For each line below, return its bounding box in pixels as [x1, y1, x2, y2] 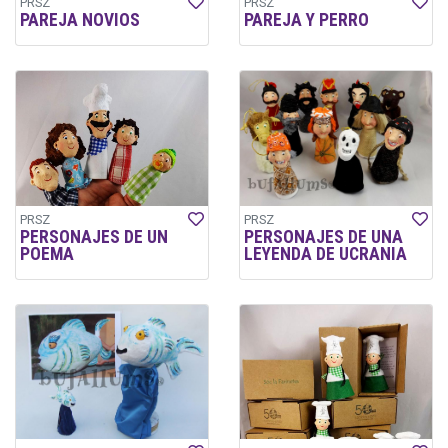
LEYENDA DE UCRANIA [244, 243, 407, 264]
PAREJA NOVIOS [20, 10, 140, 31]
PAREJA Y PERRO [244, 10, 369, 31]
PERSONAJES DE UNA [244, 226, 403, 247]
